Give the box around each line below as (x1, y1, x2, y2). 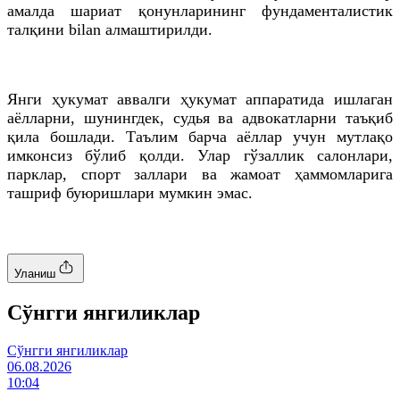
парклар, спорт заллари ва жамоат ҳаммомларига (7, 164, 393, 183)
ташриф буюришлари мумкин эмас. (7, 183, 253, 202)
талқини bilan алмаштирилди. (7, 20, 212, 38)
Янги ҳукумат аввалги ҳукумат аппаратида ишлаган (7, 89, 393, 108)
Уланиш (14, 266, 55, 280)
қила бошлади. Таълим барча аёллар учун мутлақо (7, 127, 393, 146)
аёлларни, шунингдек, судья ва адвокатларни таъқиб (7, 108, 393, 127)
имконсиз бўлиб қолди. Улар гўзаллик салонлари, (7, 146, 393, 164)
